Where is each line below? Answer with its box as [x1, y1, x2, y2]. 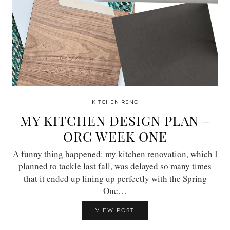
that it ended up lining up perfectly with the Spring [23, 172, 207, 185]
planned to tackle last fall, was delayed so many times [18, 160, 212, 172]
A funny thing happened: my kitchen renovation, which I [12, 148, 218, 160]
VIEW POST [95, 207, 135, 214]
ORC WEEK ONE [63, 127, 167, 146]
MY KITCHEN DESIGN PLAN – [20, 111, 210, 130]
